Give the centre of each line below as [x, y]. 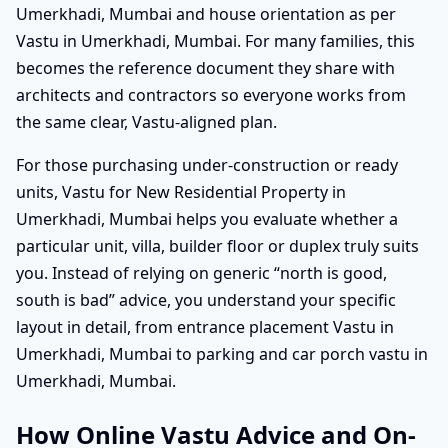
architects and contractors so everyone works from [211, 94]
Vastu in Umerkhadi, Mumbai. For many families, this [215, 40]
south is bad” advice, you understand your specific [206, 299]
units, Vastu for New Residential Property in [181, 191]
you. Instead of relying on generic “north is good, [201, 272]
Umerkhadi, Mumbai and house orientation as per [206, 13]
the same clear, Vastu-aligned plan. [146, 121]
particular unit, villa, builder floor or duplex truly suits [217, 245]
